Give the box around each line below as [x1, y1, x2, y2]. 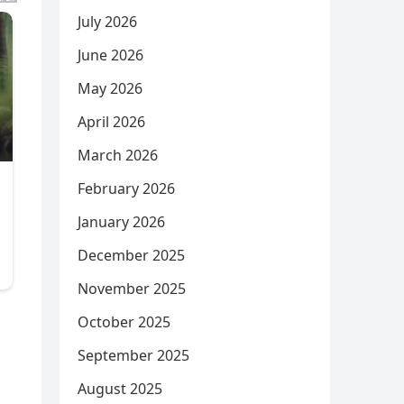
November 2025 [78, 279, 186, 298]
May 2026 [78, 78, 142, 98]
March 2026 [78, 145, 158, 165]
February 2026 [78, 179, 175, 198]
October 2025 [78, 312, 170, 332]
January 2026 [78, 212, 165, 232]
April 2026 [78, 112, 145, 132]
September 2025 [78, 345, 189, 365]
